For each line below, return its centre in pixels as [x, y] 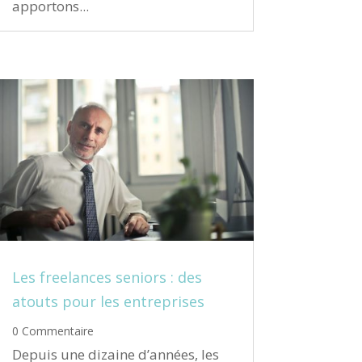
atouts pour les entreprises [108, 301]
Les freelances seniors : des [107, 277]
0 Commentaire [53, 330]
